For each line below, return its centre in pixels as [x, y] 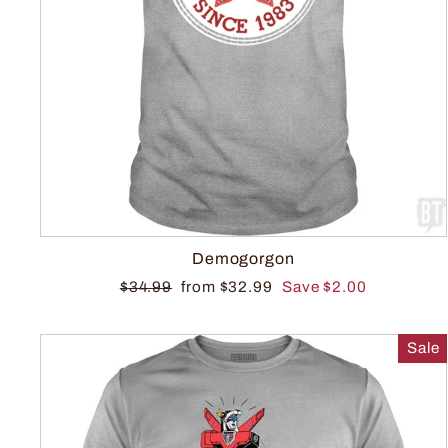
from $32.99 [229, 286]
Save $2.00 [324, 286]
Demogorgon [243, 258]
